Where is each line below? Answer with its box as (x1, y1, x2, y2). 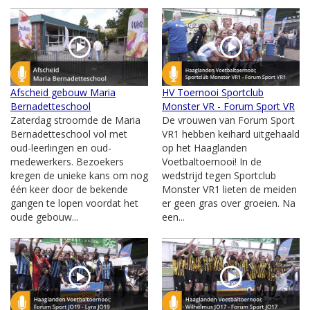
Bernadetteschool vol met (10, 127, 127, 140)
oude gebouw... (10, 210, 78, 224)
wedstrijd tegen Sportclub (162, 168, 276, 182)
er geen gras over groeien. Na (162, 196, 295, 210)
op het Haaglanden (162, 140, 247, 154)
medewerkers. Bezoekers (10, 154, 124, 168)
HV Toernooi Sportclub (162, 85, 264, 99)
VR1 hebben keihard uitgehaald (162, 127, 300, 140)
